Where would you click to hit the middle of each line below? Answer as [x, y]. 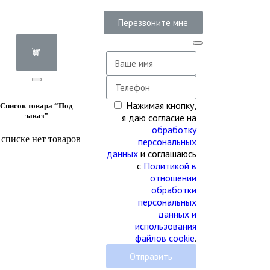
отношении [173, 178]
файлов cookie [165, 238]
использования [165, 226]
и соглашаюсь [167, 154]
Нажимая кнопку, [161, 105]
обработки [174, 190]
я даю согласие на [159, 118]
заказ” [36, 116]
